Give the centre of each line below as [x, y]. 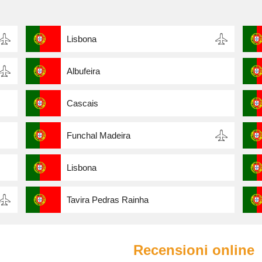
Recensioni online [194, 250]
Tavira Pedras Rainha [107, 200]
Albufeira [83, 71]
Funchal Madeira [98, 136]
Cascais [82, 104]
